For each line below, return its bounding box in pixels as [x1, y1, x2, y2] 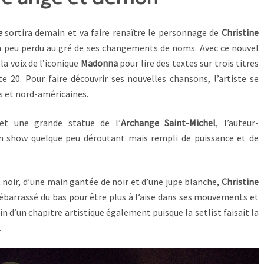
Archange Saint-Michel [120, 116, 216, 128]
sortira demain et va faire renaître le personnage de [2, 27, 222, 39]
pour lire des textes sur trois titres [120, 57, 259, 70]
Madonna [80, 57, 120, 70]
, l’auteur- [216, 116, 259, 128]
